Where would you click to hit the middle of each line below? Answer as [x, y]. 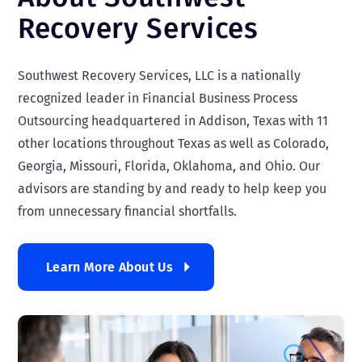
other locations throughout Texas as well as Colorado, [173, 143]
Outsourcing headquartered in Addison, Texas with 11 [173, 121]
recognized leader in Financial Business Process [158, 98]
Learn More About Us [110, 267]
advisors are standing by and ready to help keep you [172, 189]
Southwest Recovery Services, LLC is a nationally [159, 76]
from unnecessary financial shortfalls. [127, 211]
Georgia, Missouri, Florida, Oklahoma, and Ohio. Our [169, 166]
